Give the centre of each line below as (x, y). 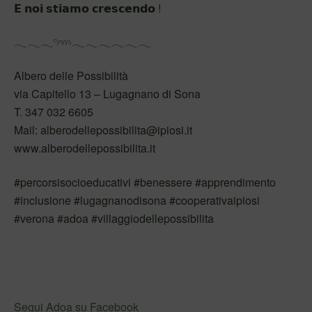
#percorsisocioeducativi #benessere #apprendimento (145, 182)
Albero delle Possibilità (71, 76)
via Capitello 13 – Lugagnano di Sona (107, 94)
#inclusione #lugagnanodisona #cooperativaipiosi (137, 201)
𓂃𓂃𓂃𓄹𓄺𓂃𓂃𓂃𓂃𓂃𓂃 (83, 42)
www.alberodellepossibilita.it (85, 148)
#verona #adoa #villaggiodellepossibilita (114, 219)
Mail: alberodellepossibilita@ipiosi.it (103, 130)
